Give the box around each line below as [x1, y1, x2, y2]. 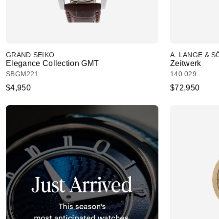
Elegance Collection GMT [6, 59, 99, 67]
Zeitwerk [170, 59, 201, 67]
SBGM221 [6, 69, 39, 78]
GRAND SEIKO [6, 50, 55, 59]
